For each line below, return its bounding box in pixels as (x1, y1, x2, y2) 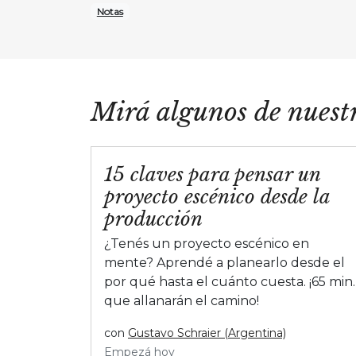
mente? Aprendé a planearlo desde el (104, 254, 345, 270)
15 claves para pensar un (104, 162, 320, 186)
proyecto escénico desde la (104, 184, 330, 208)
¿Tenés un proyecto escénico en (104, 235, 309, 251)
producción (104, 207, 203, 230)
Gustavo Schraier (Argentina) (128, 325, 286, 340)
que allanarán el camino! (104, 292, 259, 308)
